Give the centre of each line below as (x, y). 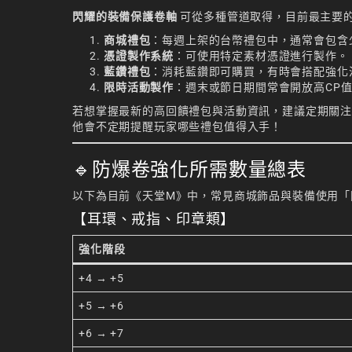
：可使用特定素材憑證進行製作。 (261, 55)
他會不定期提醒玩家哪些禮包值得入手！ (178, 126)
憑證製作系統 (139, 55)
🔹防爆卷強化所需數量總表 (190, 169)
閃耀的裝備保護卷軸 (125, 16)
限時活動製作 (139, 87)
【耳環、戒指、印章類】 (154, 219)
